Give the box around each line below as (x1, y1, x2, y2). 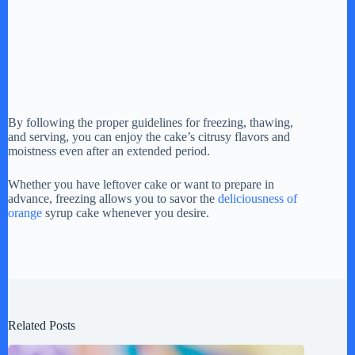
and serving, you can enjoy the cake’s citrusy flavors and (8, 130, 290, 144)
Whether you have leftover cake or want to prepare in (8, 177, 274, 192)
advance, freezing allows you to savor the (8, 192, 218, 206)
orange (8, 206, 42, 220)
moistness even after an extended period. (8, 144, 210, 158)
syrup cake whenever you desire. (42, 206, 209, 220)
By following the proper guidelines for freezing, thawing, (8, 116, 293, 130)
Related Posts (8, 319, 75, 333)
